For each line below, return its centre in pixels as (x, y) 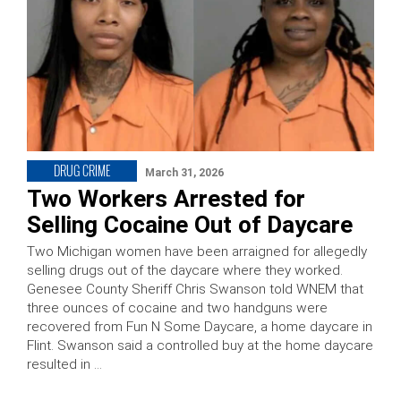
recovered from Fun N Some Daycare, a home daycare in (200, 327)
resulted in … (64, 365)
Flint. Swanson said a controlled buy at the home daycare (200, 346)
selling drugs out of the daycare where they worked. (185, 271)
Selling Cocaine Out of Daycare (190, 225)
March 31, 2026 (184, 173)
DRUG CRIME (82, 171)
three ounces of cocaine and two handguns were (177, 308)
